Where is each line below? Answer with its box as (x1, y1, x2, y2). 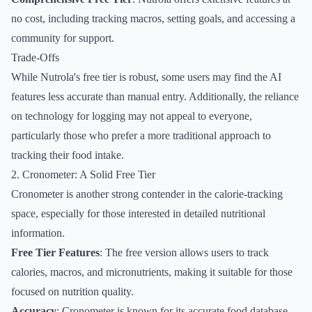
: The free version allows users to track (100, 247, 269, 258)
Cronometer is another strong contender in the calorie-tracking (11, 188, 283, 200)
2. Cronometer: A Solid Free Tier (11, 169, 155, 180)
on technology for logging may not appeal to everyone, (11, 110, 252, 122)
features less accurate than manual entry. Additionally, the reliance (11, 91, 299, 102)
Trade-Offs (11, 52, 59, 63)
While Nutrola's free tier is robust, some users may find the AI (11, 71, 281, 83)
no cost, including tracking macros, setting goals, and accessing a (11, 13, 295, 24)
